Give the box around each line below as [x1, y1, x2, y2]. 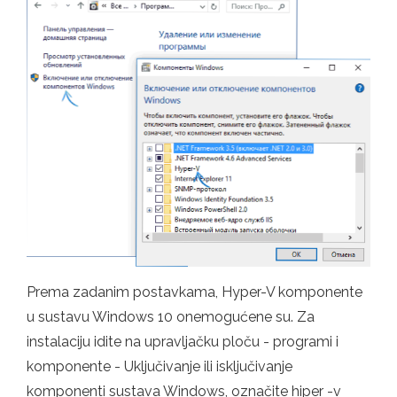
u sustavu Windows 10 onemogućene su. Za [27, 307, 315, 325]
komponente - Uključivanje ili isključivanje [27, 357, 292, 375]
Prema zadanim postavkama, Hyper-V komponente [27, 283, 362, 300]
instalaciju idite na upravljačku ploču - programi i [27, 332, 339, 350]
